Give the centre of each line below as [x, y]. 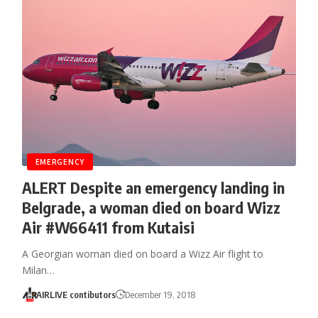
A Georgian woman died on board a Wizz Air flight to [142, 253]
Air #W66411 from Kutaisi [108, 227]
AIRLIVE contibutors [76, 294]
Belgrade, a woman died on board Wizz [151, 207]
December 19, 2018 [160, 294]
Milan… [38, 270]
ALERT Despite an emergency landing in [153, 187]
